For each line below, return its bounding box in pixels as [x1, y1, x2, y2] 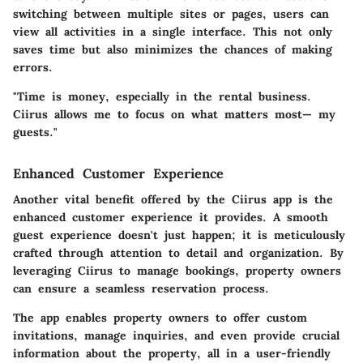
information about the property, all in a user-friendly [13, 345, 331, 361]
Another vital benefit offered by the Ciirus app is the [13, 191, 333, 207]
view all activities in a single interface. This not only [13, 23, 332, 39]
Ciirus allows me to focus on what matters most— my [13, 106, 335, 122]
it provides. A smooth [193, 209, 328, 224]
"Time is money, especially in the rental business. [13, 88, 311, 104]
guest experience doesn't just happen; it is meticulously [13, 227, 345, 242]
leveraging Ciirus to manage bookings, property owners [13, 263, 341, 278]
